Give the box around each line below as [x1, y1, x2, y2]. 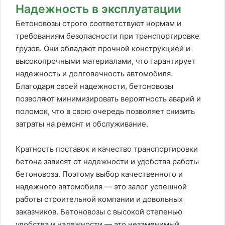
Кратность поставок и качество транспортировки [16, 144, 198, 154]
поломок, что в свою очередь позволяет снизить [16, 106, 195, 116]
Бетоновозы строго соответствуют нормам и [16, 18, 181, 28]
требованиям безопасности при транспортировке [16, 31, 199, 41]
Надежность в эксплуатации [16, 2, 181, 16]
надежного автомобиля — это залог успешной [16, 181, 187, 191]
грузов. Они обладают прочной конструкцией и [16, 43, 190, 53]
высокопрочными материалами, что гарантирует [16, 56, 196, 66]
